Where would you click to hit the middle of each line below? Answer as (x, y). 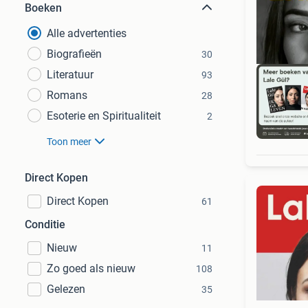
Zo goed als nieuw (91, 268)
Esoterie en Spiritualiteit (104, 116)
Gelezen (66, 289)
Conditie (45, 224)
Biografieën (74, 54)
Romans (67, 95)
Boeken (43, 8)
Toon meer (69, 142)
